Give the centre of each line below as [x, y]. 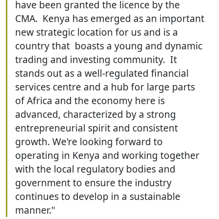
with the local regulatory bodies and [95, 169]
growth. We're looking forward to [89, 141]
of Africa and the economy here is [90, 100]
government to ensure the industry [93, 182]
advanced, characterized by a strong [96, 114]
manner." [35, 210]
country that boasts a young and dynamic [109, 45]
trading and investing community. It [96, 59]
